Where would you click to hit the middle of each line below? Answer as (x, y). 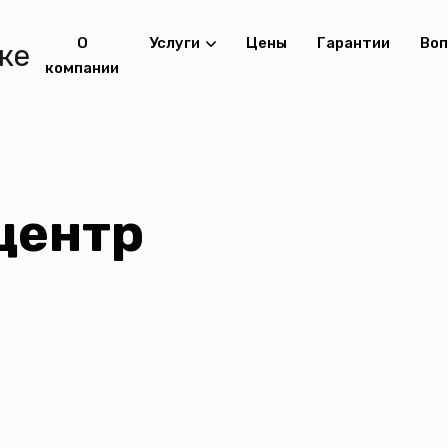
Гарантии (353, 43)
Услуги (174, 43)
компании (82, 68)
